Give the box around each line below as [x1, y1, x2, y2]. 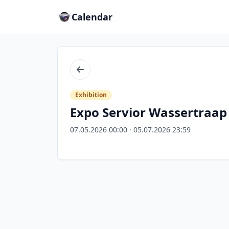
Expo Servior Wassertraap [70, 104, 227, 121]
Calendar [72, 11, 112, 23]
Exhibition [75, 90, 107, 99]
